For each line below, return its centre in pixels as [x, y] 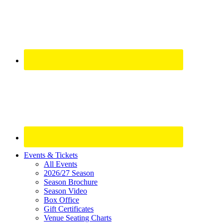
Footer [21, 170]
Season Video [65, 191]
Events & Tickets [51, 155]
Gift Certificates [69, 209]
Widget [22, 184]
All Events [60, 164]
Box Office [61, 200]
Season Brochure [71, 182]
